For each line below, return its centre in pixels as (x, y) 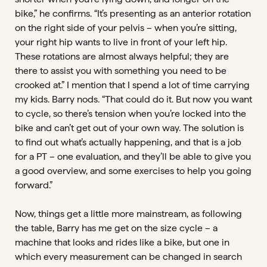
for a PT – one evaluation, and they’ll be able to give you (133, 156)
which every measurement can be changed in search (128, 257)
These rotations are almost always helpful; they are (122, 56)
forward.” (34, 185)
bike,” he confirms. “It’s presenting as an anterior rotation (133, 13)
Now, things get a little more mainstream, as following (128, 214)
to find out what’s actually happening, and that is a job (128, 142)
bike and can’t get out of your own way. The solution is (129, 128)
